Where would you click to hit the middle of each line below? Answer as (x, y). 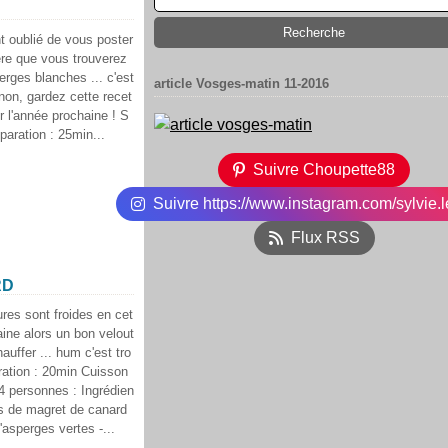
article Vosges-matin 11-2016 (241, 83)
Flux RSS (325, 237)
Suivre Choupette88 (324, 169)
